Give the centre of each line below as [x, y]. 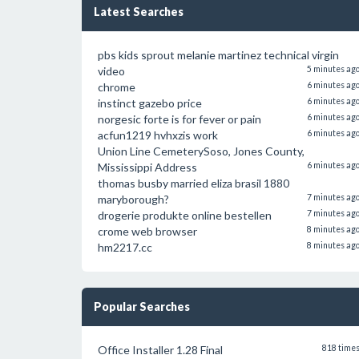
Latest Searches [139, 12]
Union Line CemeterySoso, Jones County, [201, 151]
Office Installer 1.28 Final [160, 350]
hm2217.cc [125, 247]
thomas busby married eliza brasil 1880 [194, 183]
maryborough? [133, 199]
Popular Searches [142, 307]
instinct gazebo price [150, 103]
